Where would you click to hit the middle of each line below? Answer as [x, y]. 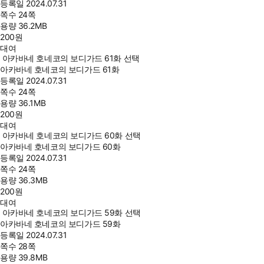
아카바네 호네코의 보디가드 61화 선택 [71, 58]
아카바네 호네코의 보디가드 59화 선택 [71, 212]
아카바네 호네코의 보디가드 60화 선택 [71, 135]
